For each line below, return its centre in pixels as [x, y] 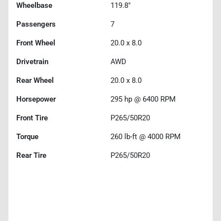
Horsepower [36, 99]
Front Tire [32, 118]
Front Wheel [36, 43]
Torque [27, 136]
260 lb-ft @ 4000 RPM [146, 136]
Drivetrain [32, 61]
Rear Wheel [35, 80]
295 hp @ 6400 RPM [143, 99]
